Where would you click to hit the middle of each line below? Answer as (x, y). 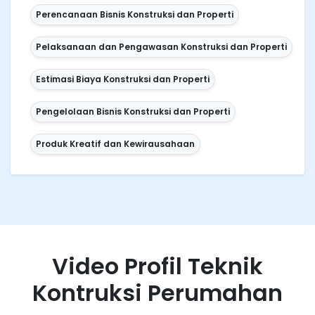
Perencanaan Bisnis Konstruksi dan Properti (135, 15)
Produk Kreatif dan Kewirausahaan (116, 144)
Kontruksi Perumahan (157, 293)
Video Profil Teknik (157, 266)
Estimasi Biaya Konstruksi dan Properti (123, 79)
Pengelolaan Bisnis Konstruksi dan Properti (133, 112)
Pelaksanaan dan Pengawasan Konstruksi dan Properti (162, 47)
